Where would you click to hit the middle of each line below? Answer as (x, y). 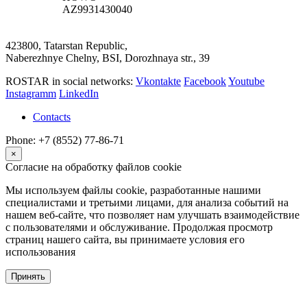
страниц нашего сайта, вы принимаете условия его (125, 240)
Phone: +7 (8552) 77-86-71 (65, 140)
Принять (28, 277)
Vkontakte (158, 82)
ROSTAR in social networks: (71, 82)
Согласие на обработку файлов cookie (94, 167)
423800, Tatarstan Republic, (66, 46)
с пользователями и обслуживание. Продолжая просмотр (139, 228)
